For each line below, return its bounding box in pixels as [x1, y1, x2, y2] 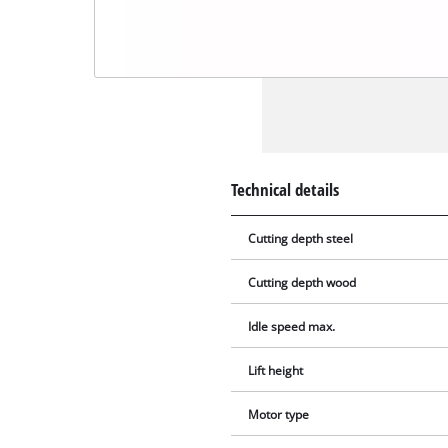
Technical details [231, 178, 340, 202]
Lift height [248, 363, 304, 379]
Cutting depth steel [248, 231, 354, 247]
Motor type [248, 407, 310, 423]
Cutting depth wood [248, 275, 357, 291]
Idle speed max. [248, 319, 336, 335]
